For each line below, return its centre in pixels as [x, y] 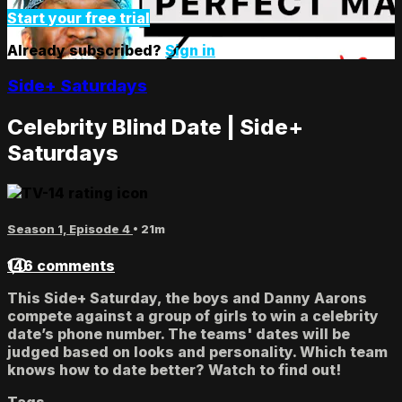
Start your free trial [79, 17]
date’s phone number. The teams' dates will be [179, 333]
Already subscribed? [86, 50]
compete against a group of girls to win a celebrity [193, 315]
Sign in [190, 50]
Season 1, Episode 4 [70, 229]
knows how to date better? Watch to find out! [174, 369]
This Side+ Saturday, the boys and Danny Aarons [187, 297]
